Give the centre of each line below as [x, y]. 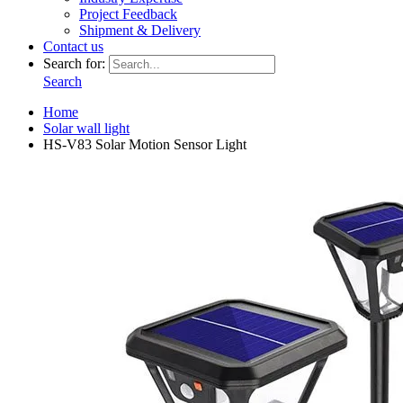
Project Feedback [128, 14]
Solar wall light [86, 128]
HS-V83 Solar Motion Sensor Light [145, 144]
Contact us [73, 46]
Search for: [74, 63]
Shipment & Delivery [140, 30]
